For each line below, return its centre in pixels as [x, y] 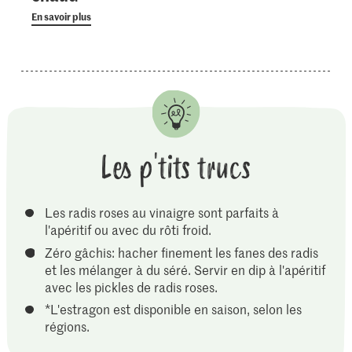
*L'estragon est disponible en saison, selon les [173, 309]
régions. [68, 326]
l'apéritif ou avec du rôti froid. [128, 230]
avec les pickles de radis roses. [132, 286]
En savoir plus [62, 16]
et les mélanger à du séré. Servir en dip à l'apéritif [185, 269]
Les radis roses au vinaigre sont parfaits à [161, 213]
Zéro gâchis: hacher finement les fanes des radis [181, 252]
